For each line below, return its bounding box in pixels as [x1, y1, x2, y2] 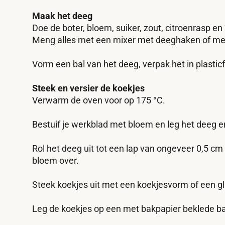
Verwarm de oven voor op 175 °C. [32, 95, 165, 105]
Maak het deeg [32, 11, 92, 21]
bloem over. [32, 155, 79, 166]
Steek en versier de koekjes [32, 83, 145, 93]
